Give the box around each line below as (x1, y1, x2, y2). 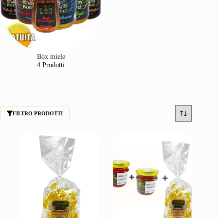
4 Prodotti (37, 61, 65, 69)
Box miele (36, 53, 65, 61)
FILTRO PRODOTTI (13, 110, 63, 117)
